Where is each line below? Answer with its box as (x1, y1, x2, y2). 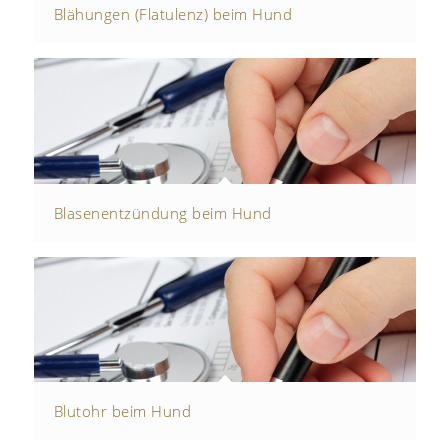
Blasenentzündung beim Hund (53, 202, 272, 223)
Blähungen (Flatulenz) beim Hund (53, 3, 293, 24)
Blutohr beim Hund (53, 401, 192, 422)
